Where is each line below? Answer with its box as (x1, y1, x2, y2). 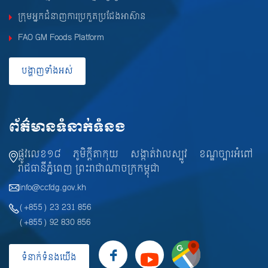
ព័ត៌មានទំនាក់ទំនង (9, 117, 126, 139)
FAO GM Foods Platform (18, 30, 104, 45)
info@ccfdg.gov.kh (19, 180, 86, 196)
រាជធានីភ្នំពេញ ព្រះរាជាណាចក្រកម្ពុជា (18, 160, 160, 178)
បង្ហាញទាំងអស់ (22, 63, 73, 79)
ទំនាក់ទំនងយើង (22, 250, 77, 266)
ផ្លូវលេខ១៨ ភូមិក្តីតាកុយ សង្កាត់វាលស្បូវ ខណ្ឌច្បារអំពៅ (18, 145, 253, 163)
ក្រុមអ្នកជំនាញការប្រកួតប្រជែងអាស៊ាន (18, 9, 146, 25)
